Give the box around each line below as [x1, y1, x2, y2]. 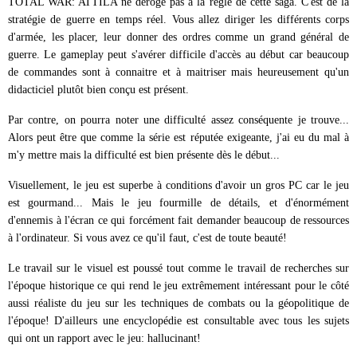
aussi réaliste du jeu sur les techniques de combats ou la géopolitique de [8, 296, 349, 309]
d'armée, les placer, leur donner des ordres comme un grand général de [8, 30, 349, 43]
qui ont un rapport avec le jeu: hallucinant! [8, 331, 201, 344]
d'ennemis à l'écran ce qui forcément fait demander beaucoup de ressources [8, 214, 349, 226]
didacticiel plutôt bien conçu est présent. [8, 83, 189, 96]
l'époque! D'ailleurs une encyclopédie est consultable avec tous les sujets [8, 314, 349, 327]
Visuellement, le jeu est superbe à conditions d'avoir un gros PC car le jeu [8, 178, 349, 191]
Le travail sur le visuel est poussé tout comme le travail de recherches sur [8, 261, 349, 274]
